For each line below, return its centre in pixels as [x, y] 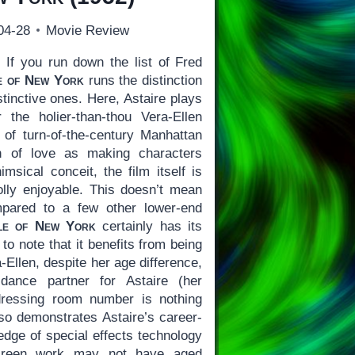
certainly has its [149, 226]
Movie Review [88, 30]
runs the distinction [143, 80]
